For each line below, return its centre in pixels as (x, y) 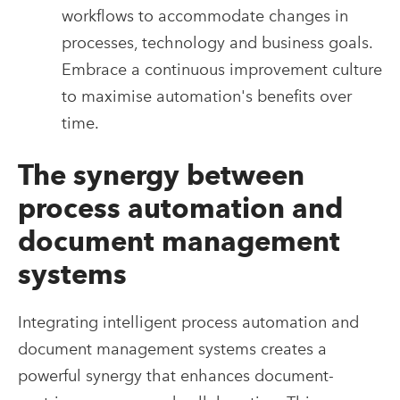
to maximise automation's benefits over (206, 96)
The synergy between (161, 175)
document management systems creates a (172, 349)
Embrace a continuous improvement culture (221, 70)
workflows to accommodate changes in (204, 16)
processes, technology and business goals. (217, 43)
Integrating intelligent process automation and (188, 322)
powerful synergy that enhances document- (176, 376)
